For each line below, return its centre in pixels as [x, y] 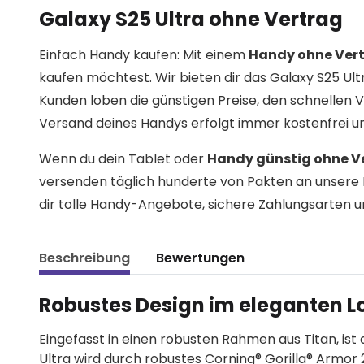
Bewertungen [200, 258]
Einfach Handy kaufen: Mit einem [144, 55]
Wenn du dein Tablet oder [123, 159]
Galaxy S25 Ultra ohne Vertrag [191, 19]
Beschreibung [84, 258]
